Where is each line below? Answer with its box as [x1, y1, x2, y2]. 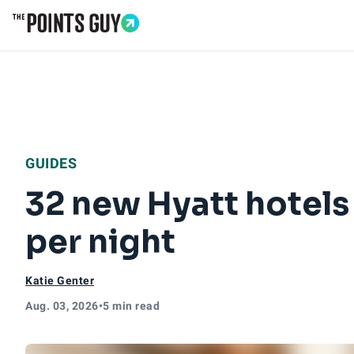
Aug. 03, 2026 [25, 299, 99, 312]
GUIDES [25, 155, 77, 171]
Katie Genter [25, 274, 94, 287]
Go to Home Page [12, 32, 118, 50]
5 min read [103, 299, 160, 312]
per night [25, 222, 175, 262]
